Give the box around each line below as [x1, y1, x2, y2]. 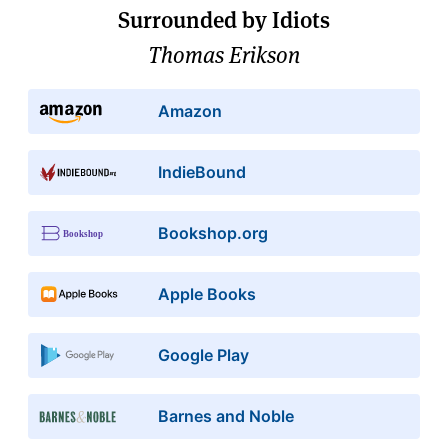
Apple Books [157, 283, 256, 304]
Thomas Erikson [148, 40, 300, 69]
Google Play [157, 344, 249, 365]
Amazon [157, 100, 222, 121]
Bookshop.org [157, 222, 268, 243]
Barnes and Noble [157, 405, 294, 426]
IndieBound [157, 161, 246, 182]
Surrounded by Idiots [118, 5, 330, 34]
